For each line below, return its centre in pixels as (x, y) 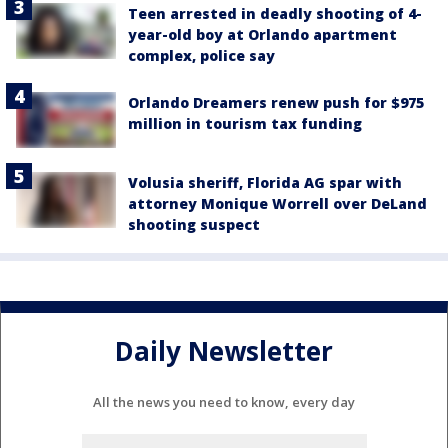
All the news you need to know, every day (224, 402)
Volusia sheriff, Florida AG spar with (265, 183)
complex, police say (201, 55)
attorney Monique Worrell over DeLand (277, 204)
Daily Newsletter (224, 350)
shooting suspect (194, 225)
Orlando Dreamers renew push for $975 (276, 102)
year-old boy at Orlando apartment (262, 34)
